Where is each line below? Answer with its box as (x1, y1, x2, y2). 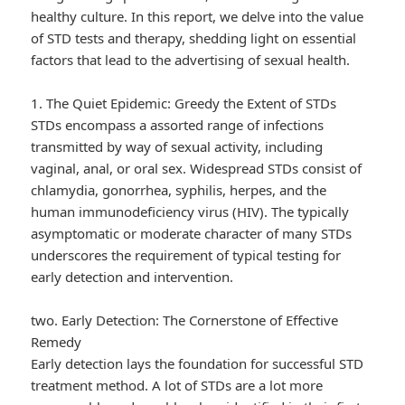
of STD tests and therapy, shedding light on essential (31, 29, 357, 48)
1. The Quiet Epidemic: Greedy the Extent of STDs (31, 94, 337, 113)
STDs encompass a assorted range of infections (31, 116, 325, 135)
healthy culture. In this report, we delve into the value (31, 7, 364, 26)
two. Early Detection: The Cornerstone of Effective (31, 311, 339, 330)
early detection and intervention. (31, 268, 234, 287)
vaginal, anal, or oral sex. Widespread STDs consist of (31, 159, 363, 178)
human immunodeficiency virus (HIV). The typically (31, 202, 350, 221)
